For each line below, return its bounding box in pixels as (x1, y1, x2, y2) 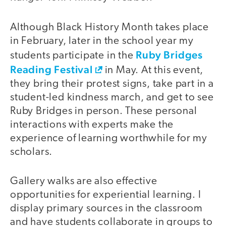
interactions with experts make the (10, 119, 174, 130)
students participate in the (10, 50, 136, 61)
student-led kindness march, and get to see (10, 92, 214, 103)
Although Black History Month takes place (10, 22, 209, 33)
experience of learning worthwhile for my (10, 133, 207, 144)
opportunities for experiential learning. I (10, 190, 201, 201)
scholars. (10, 146, 53, 157)
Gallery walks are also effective (10, 176, 157, 187)
